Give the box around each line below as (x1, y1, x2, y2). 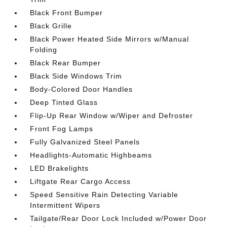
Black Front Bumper (30, 9, 103, 17)
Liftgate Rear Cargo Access (30, 177, 131, 185)
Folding (30, 46, 58, 54)
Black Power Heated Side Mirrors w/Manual (30, 35, 190, 43)
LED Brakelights (30, 164, 89, 172)
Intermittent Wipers (30, 201, 101, 209)
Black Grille (30, 22, 72, 30)
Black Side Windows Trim (30, 72, 123, 80)
